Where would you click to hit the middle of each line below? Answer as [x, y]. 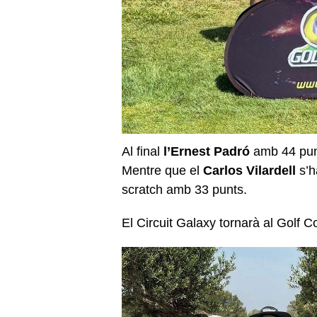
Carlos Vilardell [249, 171]
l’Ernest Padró [207, 152]
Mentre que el [162, 171]
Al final [143, 152]
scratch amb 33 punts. [184, 190]
